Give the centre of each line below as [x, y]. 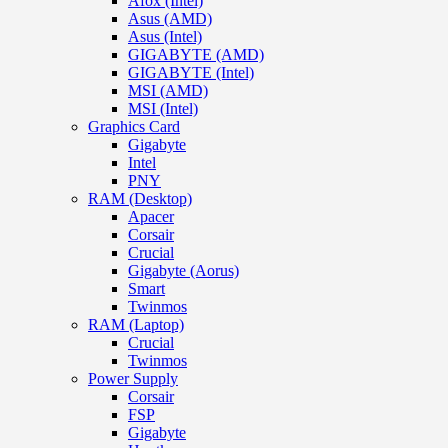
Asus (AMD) [170, 18]
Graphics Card [134, 126]
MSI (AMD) [168, 90]
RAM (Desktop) [140, 198]
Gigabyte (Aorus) [183, 270]
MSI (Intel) [163, 108]
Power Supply [133, 378]
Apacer [151, 216]
